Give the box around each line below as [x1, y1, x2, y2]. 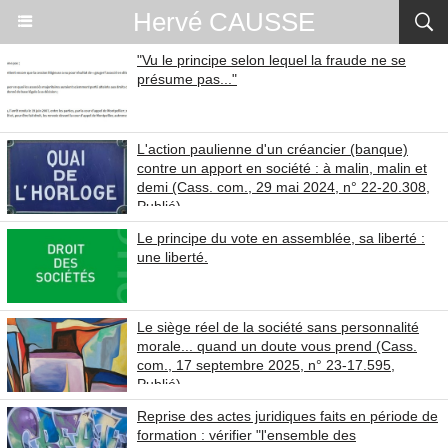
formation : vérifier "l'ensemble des [137, 427, 356, 443]
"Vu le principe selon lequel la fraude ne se [137, 52, 406, 68]
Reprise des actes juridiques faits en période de [137, 408, 438, 424]
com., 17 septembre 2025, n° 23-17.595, [137, 357, 395, 373]
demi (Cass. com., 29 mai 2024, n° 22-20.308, [137, 179, 430, 195]
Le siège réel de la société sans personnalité [137, 319, 419, 335]
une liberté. [137, 249, 208, 265]
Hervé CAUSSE [133, 7, 315, 37]
